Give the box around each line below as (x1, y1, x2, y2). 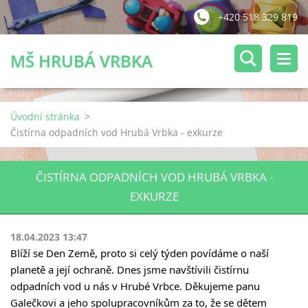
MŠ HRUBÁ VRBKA (10, 49, 153, 72)
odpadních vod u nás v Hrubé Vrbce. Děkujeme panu (10, 279, 260, 293)
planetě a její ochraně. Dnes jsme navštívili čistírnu (10, 263, 249, 276)
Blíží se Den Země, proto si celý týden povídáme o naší (10, 246, 269, 260)
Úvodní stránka (10, 110, 80, 123)
